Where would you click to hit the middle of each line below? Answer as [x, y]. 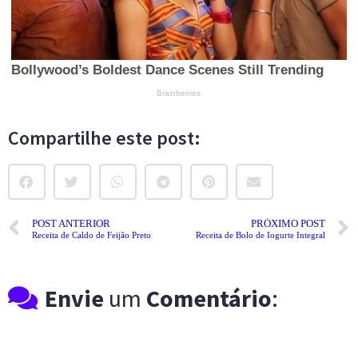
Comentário [209, 298]
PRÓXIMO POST [288, 224]
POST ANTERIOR [71, 224]
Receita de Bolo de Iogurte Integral [261, 235]
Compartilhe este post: [104, 137]
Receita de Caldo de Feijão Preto [91, 235]
